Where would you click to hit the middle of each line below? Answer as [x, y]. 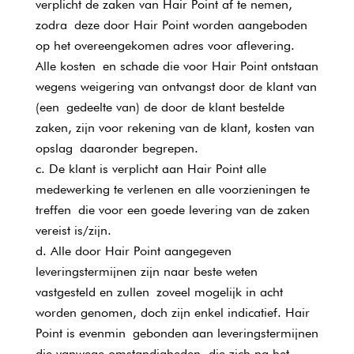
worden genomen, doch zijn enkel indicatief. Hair [172, 313]
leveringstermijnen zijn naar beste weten [146, 271]
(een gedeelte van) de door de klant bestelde [160, 107]
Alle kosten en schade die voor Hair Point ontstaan [177, 66]
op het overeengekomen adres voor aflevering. [165, 45]
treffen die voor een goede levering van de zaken [172, 210]
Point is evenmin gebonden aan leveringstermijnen [177, 333]
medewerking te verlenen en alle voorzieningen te [172, 189]
